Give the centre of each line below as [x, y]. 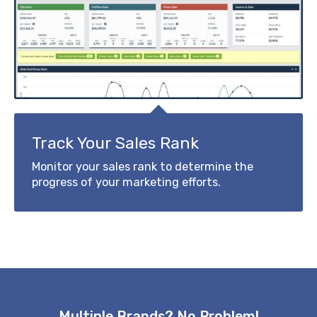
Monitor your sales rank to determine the [143, 166]
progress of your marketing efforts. [126, 182]
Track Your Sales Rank [115, 143]
